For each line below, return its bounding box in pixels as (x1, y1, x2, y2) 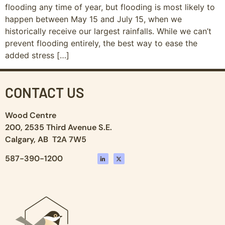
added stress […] (5, 50, 69, 61)
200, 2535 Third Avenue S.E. (5, 122, 112, 133)
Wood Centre (5, 109, 56, 121)
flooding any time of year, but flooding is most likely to (5, 2, 215, 13)
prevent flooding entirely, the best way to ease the (5, 38, 197, 49)
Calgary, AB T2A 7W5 (5, 134, 86, 145)
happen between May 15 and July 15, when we (5, 14, 182, 25)
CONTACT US (5, 83, 84, 101)
